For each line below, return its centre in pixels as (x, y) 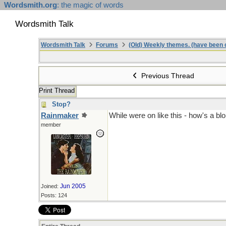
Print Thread (57, 91)
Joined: (50, 186)
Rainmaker (60, 116)
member (51, 125)
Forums (107, 45)
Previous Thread (167, 76)
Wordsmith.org (31, 5)
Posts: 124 (54, 195)
